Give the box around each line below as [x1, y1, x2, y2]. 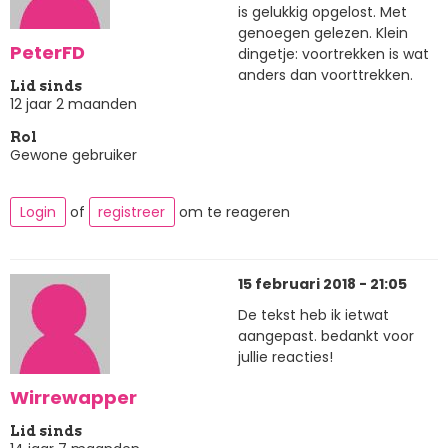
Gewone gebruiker [10, 144, 137, 165]
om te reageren [175, 202, 290, 223]
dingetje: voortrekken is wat [238, 44, 429, 65]
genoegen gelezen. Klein [238, 23, 408, 44]
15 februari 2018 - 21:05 [238, 273, 407, 294]
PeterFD [10, 40, 85, 66]
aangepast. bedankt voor [238, 326, 414, 347]
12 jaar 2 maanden [10, 93, 137, 114]
